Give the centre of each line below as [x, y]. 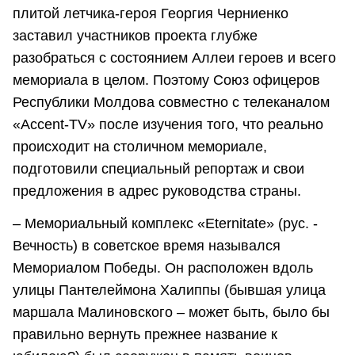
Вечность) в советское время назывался [147, 246]
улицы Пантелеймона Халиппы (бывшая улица [169, 290]
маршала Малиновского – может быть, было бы [171, 313]
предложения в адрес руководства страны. [157, 191]
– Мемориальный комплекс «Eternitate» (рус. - [165, 224]
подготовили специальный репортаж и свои [158, 169]
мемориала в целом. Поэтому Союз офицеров [166, 80]
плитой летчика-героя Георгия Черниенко [151, 13]
